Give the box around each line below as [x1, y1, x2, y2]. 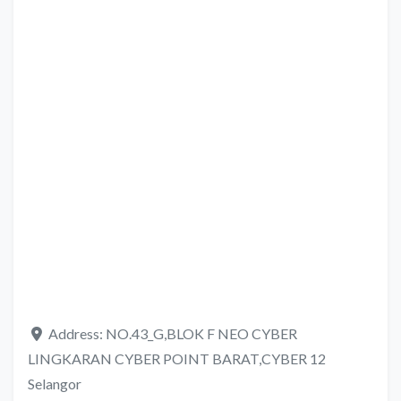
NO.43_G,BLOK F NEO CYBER [106, 325, 297, 343]
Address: [48, 325, 106, 343]
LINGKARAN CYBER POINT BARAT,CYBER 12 [28, 350, 326, 368]
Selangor [28, 375, 81, 393]
